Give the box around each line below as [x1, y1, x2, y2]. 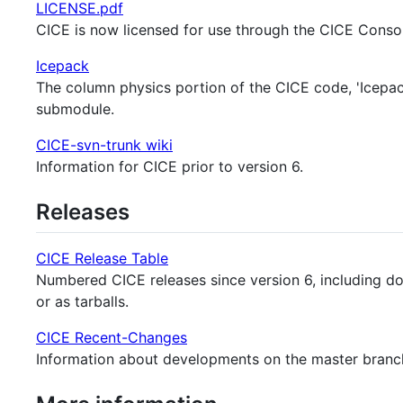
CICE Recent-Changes [36, 328, 187, 347]
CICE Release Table [36, 249, 168, 268]
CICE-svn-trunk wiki [36, 136, 173, 155]
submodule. [36, 100, 114, 119]
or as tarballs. [36, 292, 129, 311]
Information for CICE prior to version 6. [36, 157, 303, 176]
